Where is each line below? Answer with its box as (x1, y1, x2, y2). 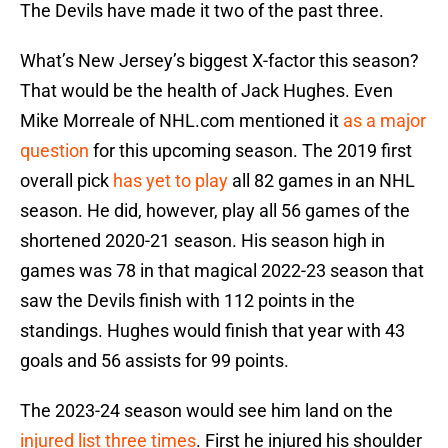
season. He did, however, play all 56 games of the (20, 200, 410, 222)
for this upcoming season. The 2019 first (89, 140, 412, 162)
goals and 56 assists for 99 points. (20, 350, 289, 372)
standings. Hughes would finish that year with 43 (20, 320, 405, 342)
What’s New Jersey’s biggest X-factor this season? (20, 50, 419, 72)
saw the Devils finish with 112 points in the (20, 290, 355, 312)
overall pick (20, 170, 113, 192)
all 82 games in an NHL (228, 170, 415, 192)
